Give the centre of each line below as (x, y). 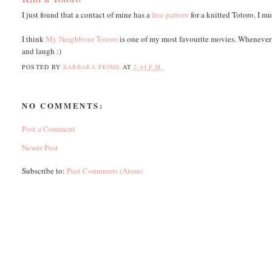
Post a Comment (49, 128)
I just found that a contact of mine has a (87, 14)
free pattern (171, 14)
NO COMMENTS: (63, 106)
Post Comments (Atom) (105, 170)
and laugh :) (42, 51)
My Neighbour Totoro (82, 39)
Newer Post (40, 147)
